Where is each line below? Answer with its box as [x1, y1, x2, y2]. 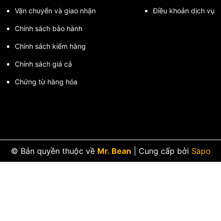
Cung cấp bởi [136, 146, 191, 156]
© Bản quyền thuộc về [10, 146, 97, 156]
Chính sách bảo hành [15, 24, 82, 33]
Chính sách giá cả [15, 60, 72, 69]
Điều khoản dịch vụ [153, 6, 215, 15]
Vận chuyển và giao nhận [15, 6, 96, 15]
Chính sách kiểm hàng [15, 42, 86, 51]
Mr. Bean [97, 146, 131, 156]
